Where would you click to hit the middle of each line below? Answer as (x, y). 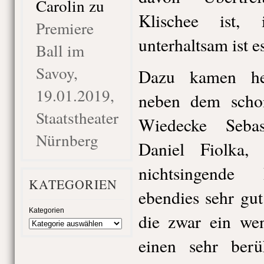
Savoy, (57, 73)
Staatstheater (77, 118)
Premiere (65, 28)
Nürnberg (67, 140)
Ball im (60, 50)
